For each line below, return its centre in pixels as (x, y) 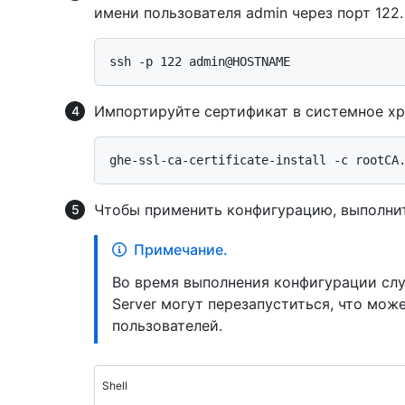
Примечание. (181, 249)
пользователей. (167, 325)
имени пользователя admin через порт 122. (249, 12)
